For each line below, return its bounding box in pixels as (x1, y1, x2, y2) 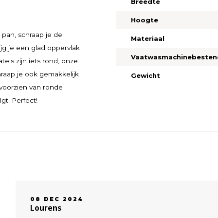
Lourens (30, 202, 61, 213)
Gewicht (130, 71, 160, 79)
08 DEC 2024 (30, 195, 84, 202)
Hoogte (130, 16, 158, 24)
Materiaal (130, 34, 164, 42)
